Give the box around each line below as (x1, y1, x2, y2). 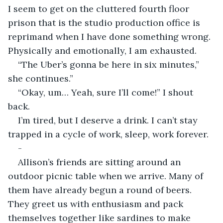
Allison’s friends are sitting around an (18, 156, 183, 168)
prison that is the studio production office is (8, 16, 203, 28)
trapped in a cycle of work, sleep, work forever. (8, 128, 209, 140)
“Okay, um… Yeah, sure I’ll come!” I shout (18, 86, 196, 98)
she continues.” (8, 72, 73, 84)
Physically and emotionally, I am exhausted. (8, 44, 197, 56)
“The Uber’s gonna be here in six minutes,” (18, 58, 202, 70)
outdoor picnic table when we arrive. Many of (8, 170, 206, 182)
